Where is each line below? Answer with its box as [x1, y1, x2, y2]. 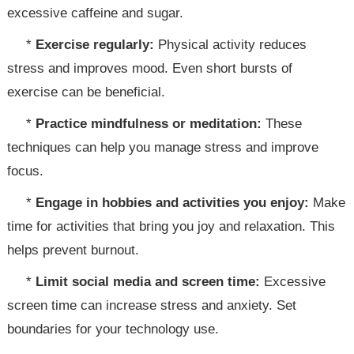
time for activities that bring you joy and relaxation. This [7, 219, 336, 234]
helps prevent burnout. [7, 243, 140, 258]
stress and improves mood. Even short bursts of [7, 61, 293, 76]
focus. [7, 164, 44, 179]
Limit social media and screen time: [36, 274, 261, 289]
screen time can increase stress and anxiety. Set [7, 298, 297, 313]
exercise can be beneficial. [7, 85, 166, 100]
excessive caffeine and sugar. [7, 6, 184, 21]
